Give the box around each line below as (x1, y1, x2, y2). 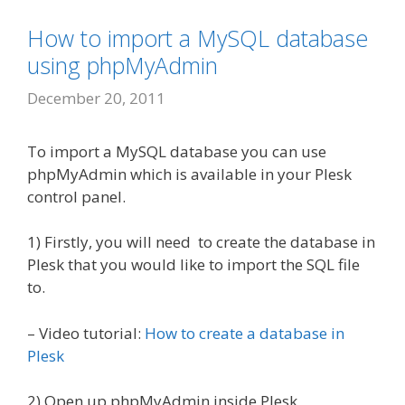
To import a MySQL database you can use (27, 140, 326, 162)
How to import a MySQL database (27, 23, 368, 54)
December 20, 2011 (27, 87, 165, 108)
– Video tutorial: (27, 322, 145, 344)
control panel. (27, 185, 126, 207)
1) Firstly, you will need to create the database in (27, 231, 375, 253)
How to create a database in (145, 322, 344, 344)
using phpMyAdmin (27, 50, 218, 81)
